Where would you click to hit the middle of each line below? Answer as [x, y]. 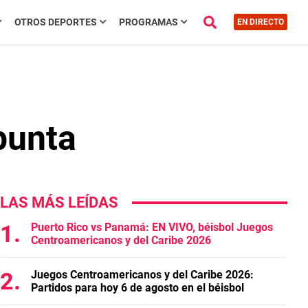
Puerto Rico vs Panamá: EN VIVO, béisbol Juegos [152, 227]
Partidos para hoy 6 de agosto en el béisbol [137, 288]
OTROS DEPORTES [55, 22]
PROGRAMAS [148, 22]
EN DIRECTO [260, 22]
